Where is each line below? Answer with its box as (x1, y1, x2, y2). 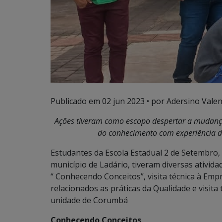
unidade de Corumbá (51, 194, 128, 206)
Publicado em (51, 95, 102, 107)
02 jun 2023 (102, 95, 145, 107)
